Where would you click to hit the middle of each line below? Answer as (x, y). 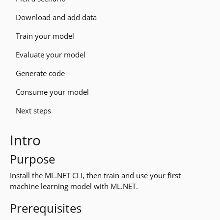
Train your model (45, 36)
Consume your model (52, 92)
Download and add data (56, 17)
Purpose (33, 159)
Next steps (33, 110)
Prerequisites (46, 208)
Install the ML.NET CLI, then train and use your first (96, 175)
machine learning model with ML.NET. (74, 186)
